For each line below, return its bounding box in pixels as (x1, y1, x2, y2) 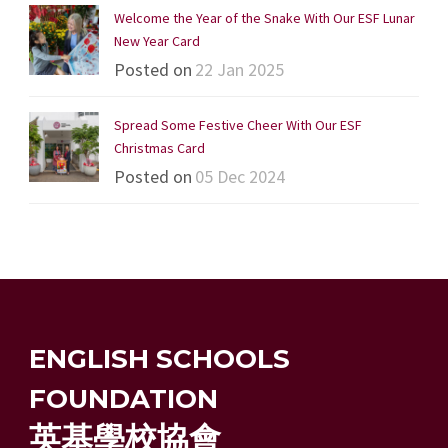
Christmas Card (114, 138, 205, 157)
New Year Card (114, 31, 200, 50)
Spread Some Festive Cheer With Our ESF (114, 115, 362, 134)
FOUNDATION (29, 382, 218, 415)
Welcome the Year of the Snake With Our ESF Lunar (114, 8, 415, 27)
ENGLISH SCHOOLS (29, 342, 290, 375)
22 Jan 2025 (195, 57, 284, 81)
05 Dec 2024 (195, 164, 285, 188)
